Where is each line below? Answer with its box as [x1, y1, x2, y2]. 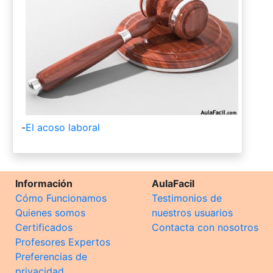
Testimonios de [152, 192, 222, 205]
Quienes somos [15, 207, 85, 219]
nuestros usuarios [152, 207, 233, 219]
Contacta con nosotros [152, 221, 258, 234]
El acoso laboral [26, 121, 100, 134]
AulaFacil [152, 177, 194, 190]
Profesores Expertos [15, 236, 110, 249]
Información [15, 177, 73, 190]
